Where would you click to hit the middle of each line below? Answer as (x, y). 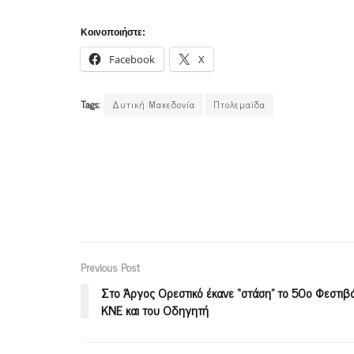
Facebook (132, 60)
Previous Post (110, 267)
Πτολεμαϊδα (239, 105)
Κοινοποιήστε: (113, 33)
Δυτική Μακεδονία (154, 105)
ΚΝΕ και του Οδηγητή (155, 310)
